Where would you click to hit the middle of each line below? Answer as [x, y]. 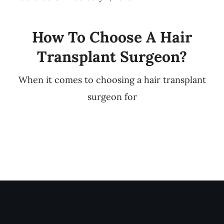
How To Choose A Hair [112, 37]
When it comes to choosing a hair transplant [112, 80]
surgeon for [112, 97]
